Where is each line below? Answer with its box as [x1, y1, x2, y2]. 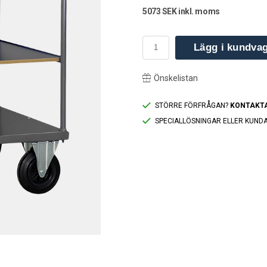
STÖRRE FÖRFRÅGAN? [155, 101, 230, 110]
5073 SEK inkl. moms [142, 6, 220, 16]
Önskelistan [154, 73, 198, 83]
